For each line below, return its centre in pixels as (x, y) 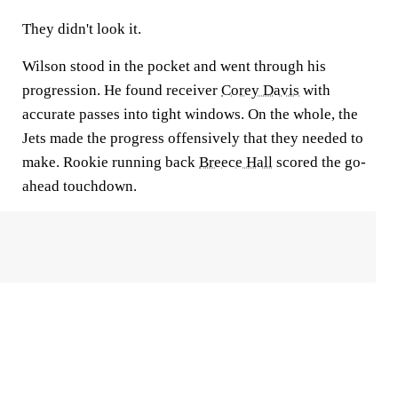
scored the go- (319, 162)
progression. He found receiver (122, 90)
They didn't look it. (84, 29)
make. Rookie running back (111, 162)
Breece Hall (236, 162)
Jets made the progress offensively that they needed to (193, 138)
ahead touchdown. (80, 186)
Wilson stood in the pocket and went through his (174, 66)
